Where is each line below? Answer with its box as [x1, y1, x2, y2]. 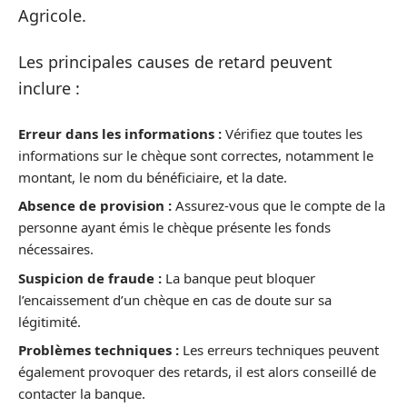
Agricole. [18, 4, 86, 26]
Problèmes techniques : [18, 341, 179, 359]
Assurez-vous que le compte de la [172, 196, 385, 214]
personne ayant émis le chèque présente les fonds [18, 218, 331, 236]
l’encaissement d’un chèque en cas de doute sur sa [18, 290, 332, 309]
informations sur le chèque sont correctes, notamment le [18, 145, 373, 164]
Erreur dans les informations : [18, 124, 222, 143]
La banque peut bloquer [162, 268, 315, 287]
